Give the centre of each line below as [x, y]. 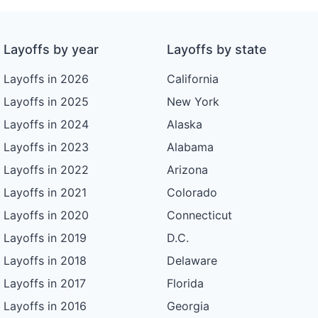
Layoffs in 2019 [45, 238]
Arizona [187, 170]
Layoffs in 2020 [46, 215]
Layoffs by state [216, 50]
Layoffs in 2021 [45, 193]
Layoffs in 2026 [46, 79]
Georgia [188, 306]
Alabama [190, 147]
